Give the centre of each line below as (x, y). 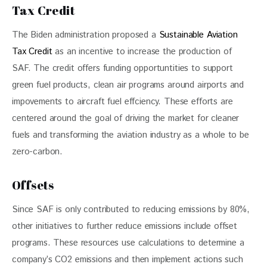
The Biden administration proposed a (86, 35)
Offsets (33, 185)
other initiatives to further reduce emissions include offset (126, 226)
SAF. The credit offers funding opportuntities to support (124, 68)
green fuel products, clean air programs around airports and (130, 85)
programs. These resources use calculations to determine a (130, 243)
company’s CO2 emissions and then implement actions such (129, 259)
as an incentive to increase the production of (143, 51)
